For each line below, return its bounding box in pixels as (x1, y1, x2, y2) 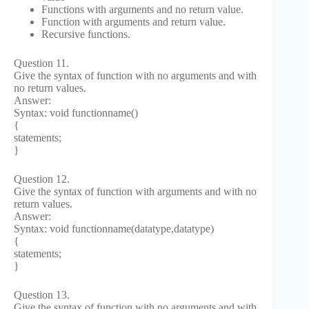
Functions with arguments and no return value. (41, 3, 243, 15)
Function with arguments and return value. (41, 15, 226, 28)
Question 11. (14, 57, 69, 69)
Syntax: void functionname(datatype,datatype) (14, 222, 214, 235)
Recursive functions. (41, 28, 130, 40)
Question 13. (14, 288, 70, 301)
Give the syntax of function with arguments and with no (14, 185, 257, 197)
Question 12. (14, 172, 70, 185)
